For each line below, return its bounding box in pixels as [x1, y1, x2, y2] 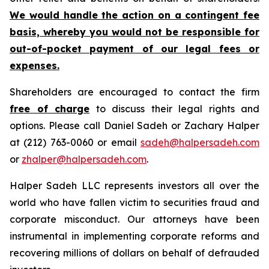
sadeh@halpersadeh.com [141, 136, 259, 148]
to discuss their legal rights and [89, 103, 259, 115]
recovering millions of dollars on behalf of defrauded [10, 247, 259, 259]
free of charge [10, 103, 89, 115]
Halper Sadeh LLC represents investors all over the [10, 180, 259, 192]
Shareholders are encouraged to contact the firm [10, 86, 259, 98]
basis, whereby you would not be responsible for [10, 26, 259, 38]
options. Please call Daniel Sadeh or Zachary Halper [10, 119, 259, 131]
